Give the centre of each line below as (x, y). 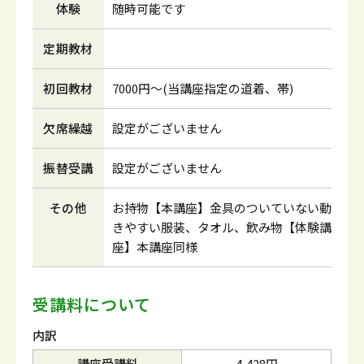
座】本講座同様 (155, 247)
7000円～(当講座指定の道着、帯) (203, 88)
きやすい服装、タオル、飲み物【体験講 (222, 227)
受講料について (92, 304)
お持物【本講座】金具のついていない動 (222, 208)
